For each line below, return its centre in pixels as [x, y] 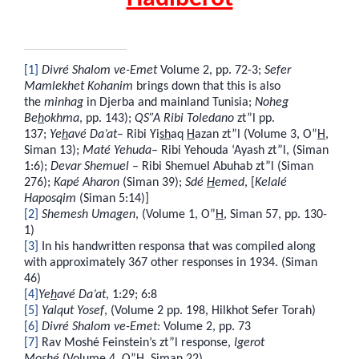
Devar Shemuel [90, 166]
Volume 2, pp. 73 [206, 327]
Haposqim [50, 198]
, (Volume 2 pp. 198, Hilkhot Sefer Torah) [210, 311]
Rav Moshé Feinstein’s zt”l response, [136, 343]
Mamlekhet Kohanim [79, 86]
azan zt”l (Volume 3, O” [256, 134]
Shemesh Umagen [89, 214]
